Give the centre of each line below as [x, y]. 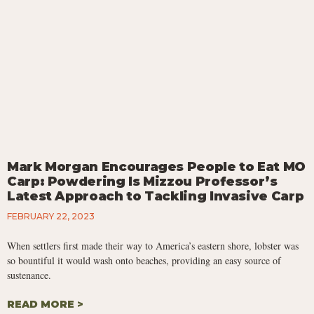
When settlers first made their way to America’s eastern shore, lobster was [153, 246]
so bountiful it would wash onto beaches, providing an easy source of [144, 261]
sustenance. [29, 275]
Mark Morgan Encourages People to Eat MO [156, 167]
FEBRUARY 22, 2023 [51, 217]
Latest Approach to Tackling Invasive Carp [156, 197]
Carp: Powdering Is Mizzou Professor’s [142, 182]
